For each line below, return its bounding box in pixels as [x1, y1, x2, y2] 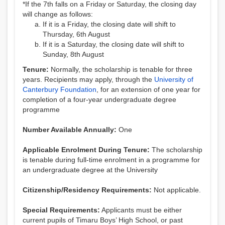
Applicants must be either [100, 206, 182, 214]
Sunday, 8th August [43, 50, 104, 58]
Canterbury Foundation [23, 85, 96, 93]
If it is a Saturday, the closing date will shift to [43, 40, 184, 48]
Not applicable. [152, 186, 201, 194]
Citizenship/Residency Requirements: [23, 186, 152, 194]
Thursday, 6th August [43, 30, 110, 38]
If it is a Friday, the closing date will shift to [43, 20, 176, 28]
